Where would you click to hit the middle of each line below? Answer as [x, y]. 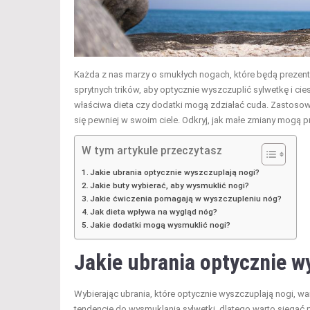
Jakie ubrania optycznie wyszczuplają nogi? [175, 173]
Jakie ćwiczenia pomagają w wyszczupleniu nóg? [186, 199]
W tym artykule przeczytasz [152, 151]
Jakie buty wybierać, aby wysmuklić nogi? [170, 186]
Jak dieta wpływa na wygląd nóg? [154, 212]
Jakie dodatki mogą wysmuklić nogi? [161, 225]
